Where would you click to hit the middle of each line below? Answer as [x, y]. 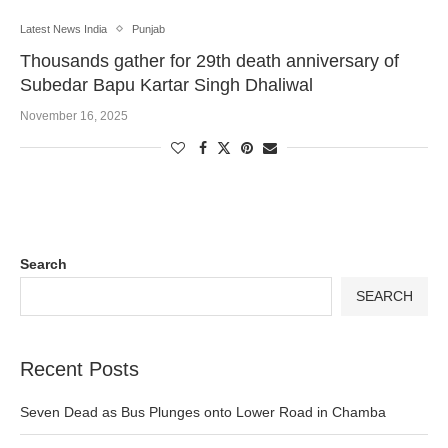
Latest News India [63, 28]
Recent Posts [79, 368]
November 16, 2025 [74, 115]
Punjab [148, 28]
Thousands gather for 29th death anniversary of [209, 60]
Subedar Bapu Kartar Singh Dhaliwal [166, 84]
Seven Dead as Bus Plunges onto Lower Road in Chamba [203, 411]
